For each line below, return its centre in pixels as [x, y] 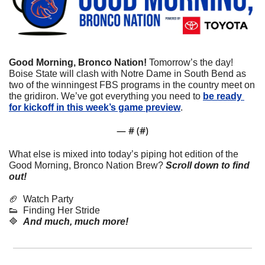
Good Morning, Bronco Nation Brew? [86, 165]
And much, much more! [76, 221]
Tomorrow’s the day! [190, 62]
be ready [222, 96]
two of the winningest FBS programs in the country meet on [132, 85]
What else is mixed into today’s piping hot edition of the [124, 154]
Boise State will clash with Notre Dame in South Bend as [127, 73]
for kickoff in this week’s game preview [95, 107]
